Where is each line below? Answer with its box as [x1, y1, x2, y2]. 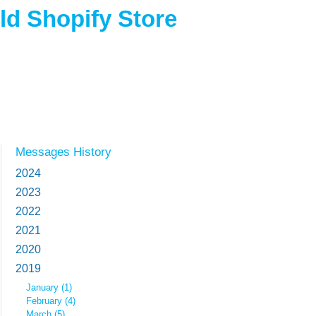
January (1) [26, 282, 72, 293]
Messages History [16, 145, 111, 158]
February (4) [26, 296, 75, 306]
